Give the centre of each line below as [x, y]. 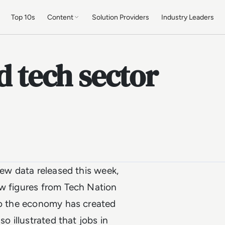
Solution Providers [121, 17]
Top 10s [23, 17]
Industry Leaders [188, 17]
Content [61, 17]
